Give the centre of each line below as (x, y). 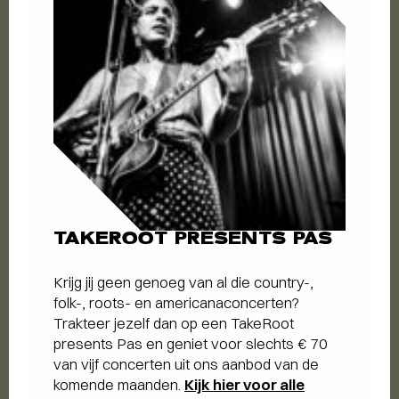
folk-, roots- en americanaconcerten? (176, 303)
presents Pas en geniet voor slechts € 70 (191, 344)
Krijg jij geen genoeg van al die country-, (183, 282)
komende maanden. (119, 385)
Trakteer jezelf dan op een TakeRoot (174, 323)
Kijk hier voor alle (244, 385)
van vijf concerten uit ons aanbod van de (186, 364)
